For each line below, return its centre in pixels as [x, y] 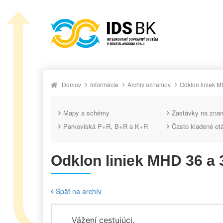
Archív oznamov [149, 84]
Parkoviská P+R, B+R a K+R [106, 126]
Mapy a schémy [86, 112]
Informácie [104, 84]
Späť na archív [79, 191]
